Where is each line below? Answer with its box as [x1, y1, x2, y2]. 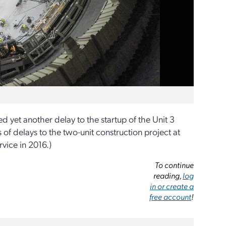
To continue [155, 159, 194, 170]
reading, [153, 170, 183, 181]
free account [149, 191, 192, 202]
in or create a [150, 181, 194, 191]
